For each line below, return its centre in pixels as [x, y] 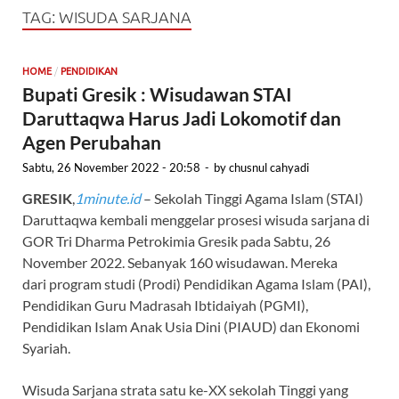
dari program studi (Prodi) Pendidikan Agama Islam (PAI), [196, 283]
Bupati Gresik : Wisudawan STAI [157, 94]
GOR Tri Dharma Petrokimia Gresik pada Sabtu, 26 [176, 240]
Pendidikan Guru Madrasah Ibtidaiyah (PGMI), [165, 305]
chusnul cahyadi [269, 167]
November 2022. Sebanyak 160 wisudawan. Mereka [180, 262]
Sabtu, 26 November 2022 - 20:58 [111, 167]
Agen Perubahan [94, 142]
